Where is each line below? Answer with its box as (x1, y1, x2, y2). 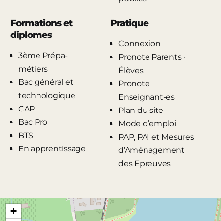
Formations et (10, 17, 72, 29)
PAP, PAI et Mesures (118, 132, 194, 142)
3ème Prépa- (18, 50, 68, 60)
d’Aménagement (118, 145, 184, 155)
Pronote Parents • (118, 52, 185, 62)
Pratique (110, 17, 148, 29)
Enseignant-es (118, 92, 175, 102)
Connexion (118, 38, 161, 48)
